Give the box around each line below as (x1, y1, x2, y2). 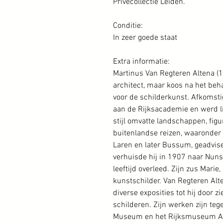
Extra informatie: (113, 57, 170, 67)
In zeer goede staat (113, 33, 177, 43)
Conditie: (113, 21, 143, 31)
